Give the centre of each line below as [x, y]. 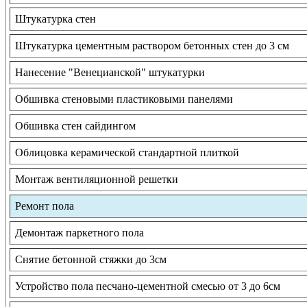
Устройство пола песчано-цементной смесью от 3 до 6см [148, 286]
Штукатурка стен [56, 19]
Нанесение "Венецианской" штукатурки [110, 73]
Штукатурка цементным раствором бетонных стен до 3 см [152, 46]
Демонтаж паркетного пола [79, 233]
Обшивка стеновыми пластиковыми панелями [124, 99]
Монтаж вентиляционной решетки [97, 180]
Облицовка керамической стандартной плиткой [127, 153]
